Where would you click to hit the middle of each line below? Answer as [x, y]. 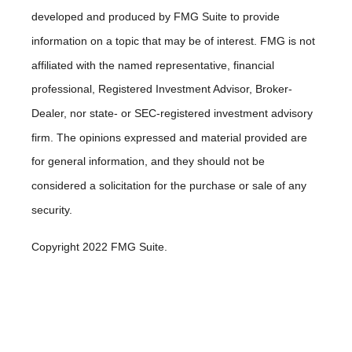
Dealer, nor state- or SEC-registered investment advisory [172, 114]
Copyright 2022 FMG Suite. [99, 247]
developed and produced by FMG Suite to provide [156, 17]
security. [52, 209]
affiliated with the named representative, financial [153, 65]
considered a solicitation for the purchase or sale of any [169, 186]
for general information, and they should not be [148, 161]
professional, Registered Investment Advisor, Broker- [162, 89]
